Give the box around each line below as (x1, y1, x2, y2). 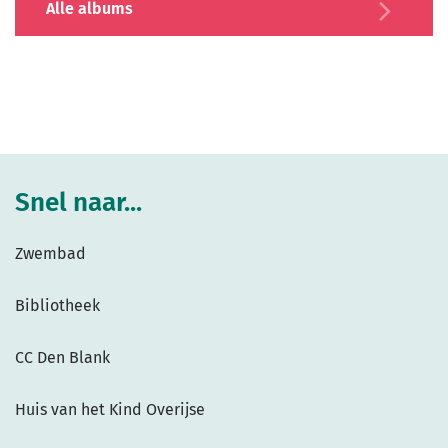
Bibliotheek (15, 296, 100, 315)
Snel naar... (15, 187, 142, 218)
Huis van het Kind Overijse (15, 400, 205, 419)
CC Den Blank (15, 348, 110, 367)
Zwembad (15, 244, 86, 263)
